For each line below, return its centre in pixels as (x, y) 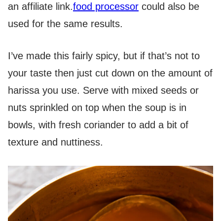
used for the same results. (65, 24)
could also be (169, 7)
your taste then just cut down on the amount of (110, 73)
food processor (106, 7)
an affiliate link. (40, 7)
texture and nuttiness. (55, 142)
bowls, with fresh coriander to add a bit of (98, 125)
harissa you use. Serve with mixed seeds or (103, 91)
